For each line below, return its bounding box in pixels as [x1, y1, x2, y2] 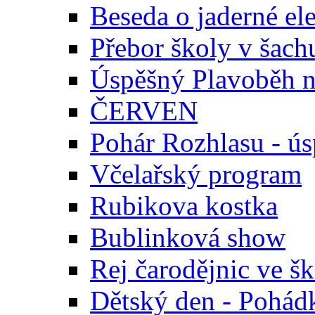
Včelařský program [90, 159, 302, 190]
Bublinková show [90, 222, 285, 253]
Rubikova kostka [90, 191, 278, 221]
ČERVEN [90, 96, 198, 127]
